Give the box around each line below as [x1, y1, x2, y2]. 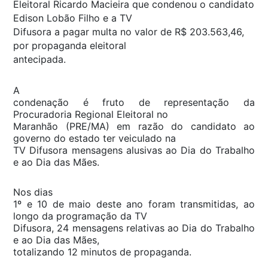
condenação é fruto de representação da [13, 96, 255, 108]
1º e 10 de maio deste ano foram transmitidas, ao [13, 197, 255, 210]
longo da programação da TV [13, 209, 147, 222]
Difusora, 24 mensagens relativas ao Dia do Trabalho [13, 221, 255, 234]
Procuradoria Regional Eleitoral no [13, 108, 168, 120]
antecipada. [13, 53, 66, 65]
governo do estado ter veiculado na [13, 132, 176, 144]
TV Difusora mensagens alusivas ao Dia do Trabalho [13, 144, 255, 156]
